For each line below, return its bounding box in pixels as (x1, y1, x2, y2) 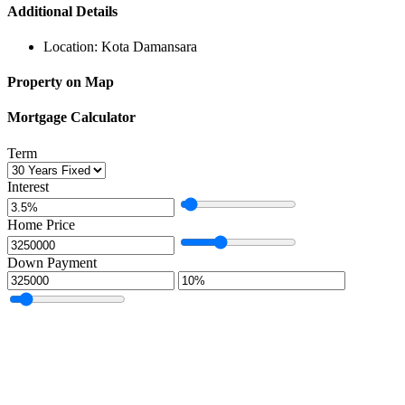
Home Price (7, 216, 75, 232)
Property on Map (7, 74, 114, 90)
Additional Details (7, 3, 118, 19)
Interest (7, 178, 49, 194)
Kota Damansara (101, 38, 197, 54)
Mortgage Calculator (7, 109, 136, 126)
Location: (43, 38, 98, 54)
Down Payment (7, 254, 97, 270)
